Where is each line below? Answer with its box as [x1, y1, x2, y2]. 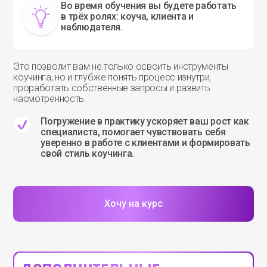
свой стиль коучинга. [41, 147, 135, 159]
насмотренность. [13, 92, 86, 104]
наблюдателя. [61, 21, 123, 33]
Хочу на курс [104, 197, 163, 209]
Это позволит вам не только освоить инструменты [13, 60, 228, 72]
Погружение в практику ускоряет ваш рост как [41, 115, 249, 127]
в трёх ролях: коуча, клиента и [61, 11, 194, 23]
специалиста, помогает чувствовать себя [41, 126, 226, 138]
